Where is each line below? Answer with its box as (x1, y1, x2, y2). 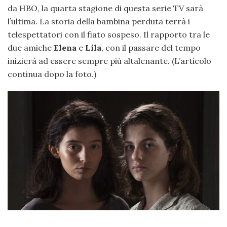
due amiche (8, 43, 54, 53)
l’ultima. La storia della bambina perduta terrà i (8, 16, 190, 27)
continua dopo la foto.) (8, 69, 96, 80)
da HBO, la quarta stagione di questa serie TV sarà (8, 3, 203, 14)
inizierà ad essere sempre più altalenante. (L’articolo (8, 56, 211, 66)
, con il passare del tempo (101, 43, 201, 53)
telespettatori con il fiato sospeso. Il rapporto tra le (8, 29, 210, 40)
